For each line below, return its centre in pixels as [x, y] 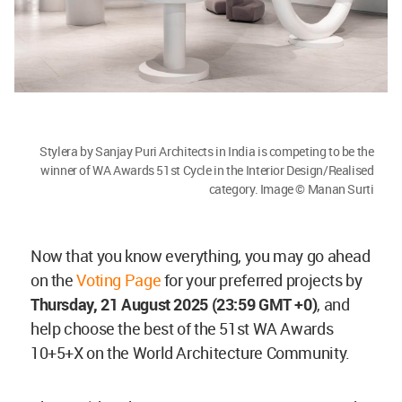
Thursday [62, 305]
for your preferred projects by [262, 280]
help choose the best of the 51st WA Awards [182, 329]
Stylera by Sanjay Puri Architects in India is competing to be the [207, 152]
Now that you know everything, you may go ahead [201, 256]
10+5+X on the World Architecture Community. [190, 353]
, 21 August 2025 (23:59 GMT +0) [205, 305]
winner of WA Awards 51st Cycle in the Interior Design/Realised [207, 170]
